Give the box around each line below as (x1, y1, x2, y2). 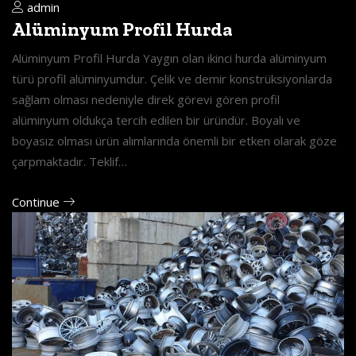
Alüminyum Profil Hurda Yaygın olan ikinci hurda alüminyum (12, 49, 327, 66)
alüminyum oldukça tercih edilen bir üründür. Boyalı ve (12, 111, 300, 128)
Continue (12, 193, 63, 210)
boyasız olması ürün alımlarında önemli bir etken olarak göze (12, 132, 337, 149)
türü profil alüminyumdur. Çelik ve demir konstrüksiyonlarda (12, 70, 332, 87)
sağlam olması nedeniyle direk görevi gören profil (12, 91, 280, 107)
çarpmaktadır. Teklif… (12, 153, 127, 169)
